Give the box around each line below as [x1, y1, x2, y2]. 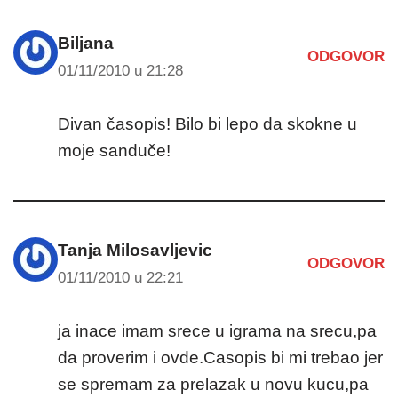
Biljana [58, 33, 114, 52]
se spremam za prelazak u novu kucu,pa [58, 374, 369, 394]
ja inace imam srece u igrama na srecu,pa [58, 321, 377, 340]
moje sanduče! [58, 140, 171, 160]
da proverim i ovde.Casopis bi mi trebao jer [58, 347, 383, 367]
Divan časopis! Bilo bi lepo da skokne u [58, 114, 357, 133]
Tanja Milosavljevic [58, 240, 212, 259]
